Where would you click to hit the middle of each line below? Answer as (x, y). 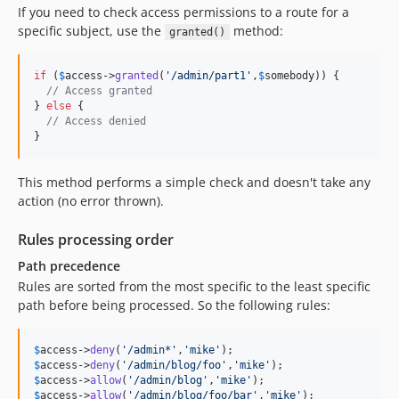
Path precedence (69, 266)
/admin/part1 (208, 76)
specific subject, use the (91, 31)
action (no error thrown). (91, 201)
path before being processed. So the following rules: (174, 305)
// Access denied (96, 121)
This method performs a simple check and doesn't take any (194, 182)
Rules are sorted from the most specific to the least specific (194, 286)
